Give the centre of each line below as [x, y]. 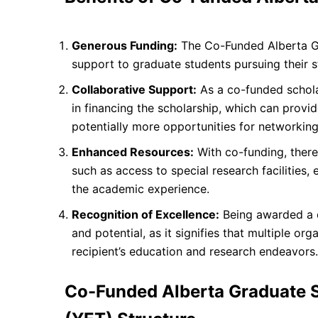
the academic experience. [141, 188]
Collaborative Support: [134, 89]
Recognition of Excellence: [146, 214]
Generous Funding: [125, 45]
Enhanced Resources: [133, 152]
